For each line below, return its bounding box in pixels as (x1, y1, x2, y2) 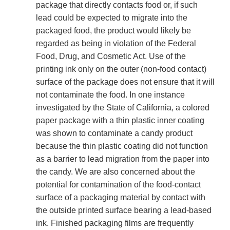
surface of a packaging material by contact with (36, 193, 205, 202)
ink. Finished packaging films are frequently (36, 219, 194, 228)
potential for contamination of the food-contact (36, 180, 201, 189)
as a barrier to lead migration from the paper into (36, 155, 209, 164)
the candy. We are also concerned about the (36, 167, 195, 177)
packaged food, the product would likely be (36, 26, 191, 35)
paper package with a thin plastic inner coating (36, 116, 204, 125)
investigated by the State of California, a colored (36, 103, 209, 112)
